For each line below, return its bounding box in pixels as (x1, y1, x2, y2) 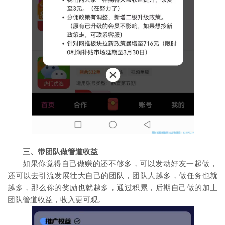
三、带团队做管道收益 (23, 148, 98, 156)
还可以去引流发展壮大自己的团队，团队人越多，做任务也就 (8, 172, 217, 180)
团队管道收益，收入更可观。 (8, 196, 105, 204)
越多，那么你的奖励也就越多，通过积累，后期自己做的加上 (8, 184, 217, 192)
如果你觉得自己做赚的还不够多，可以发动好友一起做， (23, 160, 217, 168)
